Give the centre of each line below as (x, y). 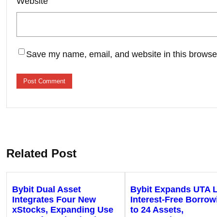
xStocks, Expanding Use (62, 210)
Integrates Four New (54, 200)
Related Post (41, 153)
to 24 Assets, (157, 210)
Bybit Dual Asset (46, 190)
